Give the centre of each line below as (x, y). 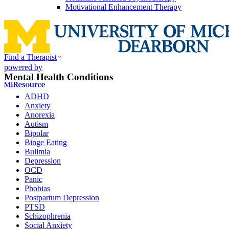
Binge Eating (46, 143)
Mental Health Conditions (59, 77)
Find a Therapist (30, 57)
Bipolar (37, 133)
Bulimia (37, 152)
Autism (36, 124)
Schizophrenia (48, 216)
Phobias (37, 189)
